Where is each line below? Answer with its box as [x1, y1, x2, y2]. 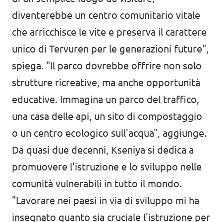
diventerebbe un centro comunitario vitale [12, 9, 200, 21]
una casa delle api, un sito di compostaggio [12, 111, 202, 122]
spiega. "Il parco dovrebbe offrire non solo [12, 60, 202, 72]
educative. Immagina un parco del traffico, [12, 94, 199, 106]
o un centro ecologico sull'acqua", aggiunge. [12, 127, 207, 139]
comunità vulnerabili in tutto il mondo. [12, 178, 182, 190]
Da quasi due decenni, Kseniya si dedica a [12, 144, 194, 156]
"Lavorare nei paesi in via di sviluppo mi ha [12, 195, 199, 207]
